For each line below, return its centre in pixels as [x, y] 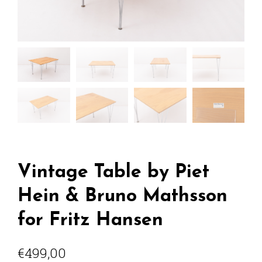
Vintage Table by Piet [113, 172]
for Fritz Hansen [90, 220]
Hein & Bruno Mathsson [123, 196]
